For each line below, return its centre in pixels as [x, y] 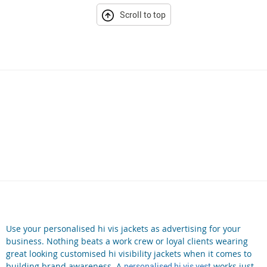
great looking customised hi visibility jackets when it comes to [129, 254]
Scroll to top [142, 14]
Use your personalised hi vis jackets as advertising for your [123, 229]
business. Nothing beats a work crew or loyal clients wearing [127, 241]
